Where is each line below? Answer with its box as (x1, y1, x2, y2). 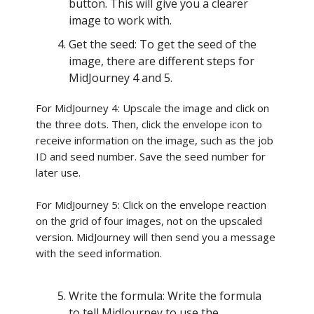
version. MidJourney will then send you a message (36, 230, 275, 244)
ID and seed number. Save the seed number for (36, 149, 266, 163)
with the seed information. (36, 246, 162, 260)
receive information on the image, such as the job (36, 133, 273, 147)
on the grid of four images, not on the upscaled (36, 214, 262, 228)
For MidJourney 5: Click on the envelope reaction (36, 198, 266, 212)
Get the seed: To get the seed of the (69, 36, 257, 52)
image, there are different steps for (69, 53, 254, 69)
